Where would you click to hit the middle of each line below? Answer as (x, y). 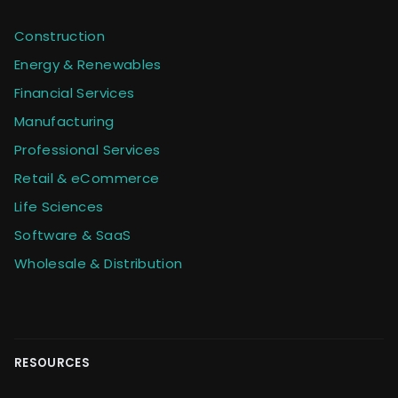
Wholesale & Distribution (99, 263)
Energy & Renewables (88, 64)
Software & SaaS (73, 235)
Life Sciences (59, 206)
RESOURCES (52, 362)
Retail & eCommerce (87, 178)
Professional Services (88, 149)
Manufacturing (64, 121)
